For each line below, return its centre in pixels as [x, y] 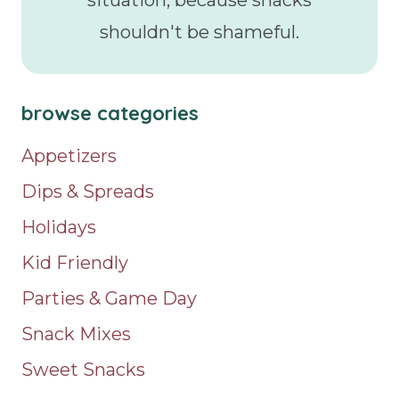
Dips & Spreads [88, 192]
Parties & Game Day [109, 299]
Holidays [59, 228]
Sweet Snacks [83, 370]
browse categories [110, 114]
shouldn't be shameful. [199, 33]
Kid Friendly [75, 263]
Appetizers [69, 156]
